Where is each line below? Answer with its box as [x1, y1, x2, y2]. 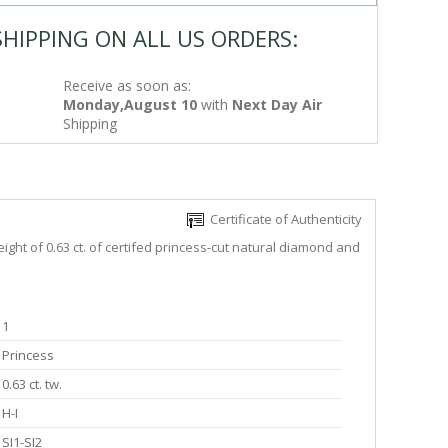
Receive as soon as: [63, 76, 192, 95]
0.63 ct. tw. [2, 375, 62, 394]
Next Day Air [232, 95, 323, 114]
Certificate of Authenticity [204, 210, 362, 228]
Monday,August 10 [63, 95, 198, 114]
